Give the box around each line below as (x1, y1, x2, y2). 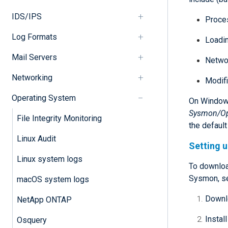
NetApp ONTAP (16, 194, 72, 205)
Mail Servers (11, 52, 57, 62)
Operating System (11, 93, 76, 103)
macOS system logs (16, 174, 89, 184)
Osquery (16, 215, 47, 225)
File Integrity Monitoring (16, 113, 102, 123)
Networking (11, 72, 52, 82)
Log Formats (11, 32, 57, 42)
